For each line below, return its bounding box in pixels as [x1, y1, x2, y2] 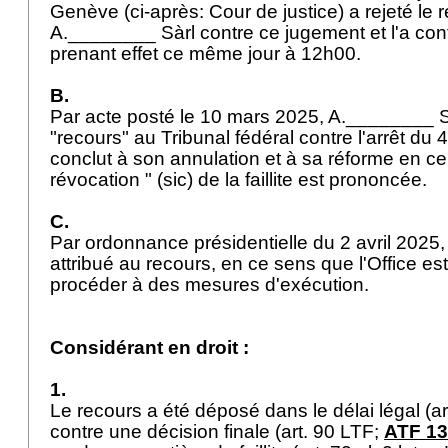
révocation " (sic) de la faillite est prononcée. [50, 169, 432, 190]
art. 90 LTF [281, 421, 374, 442]
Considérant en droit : [50, 337, 249, 358]
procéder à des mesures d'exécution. [50, 274, 374, 295]
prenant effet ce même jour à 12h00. [50, 43, 371, 64]
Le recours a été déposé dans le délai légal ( [50, 400, 431, 421]
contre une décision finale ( [50, 421, 281, 442]
